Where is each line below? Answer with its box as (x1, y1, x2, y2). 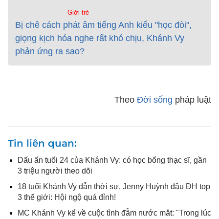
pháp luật (173, 95, 211, 105)
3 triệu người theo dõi (18, 167, 92, 175)
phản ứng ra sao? (15, 46, 85, 56)
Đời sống (137, 95, 173, 105)
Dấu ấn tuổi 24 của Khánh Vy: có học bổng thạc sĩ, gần (18, 156, 207, 164)
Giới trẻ (67, 9, 89, 16)
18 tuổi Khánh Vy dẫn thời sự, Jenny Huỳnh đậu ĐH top (18, 182, 210, 191)
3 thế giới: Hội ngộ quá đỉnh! (18, 193, 116, 201)
